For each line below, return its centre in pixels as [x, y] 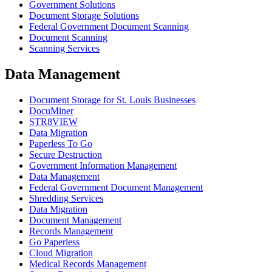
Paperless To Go [61, 143]
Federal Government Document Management [116, 187]
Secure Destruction [66, 154]
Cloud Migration [61, 253]
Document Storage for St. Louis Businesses [112, 100]
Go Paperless [54, 242]
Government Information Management [103, 165]
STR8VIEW [53, 121]
